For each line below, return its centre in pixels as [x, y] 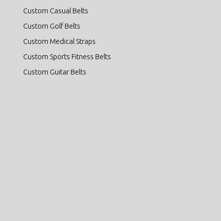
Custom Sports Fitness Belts [67, 56]
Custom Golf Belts [52, 26]
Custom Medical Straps [59, 41]
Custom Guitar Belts [55, 72]
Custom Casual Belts [55, 10]
